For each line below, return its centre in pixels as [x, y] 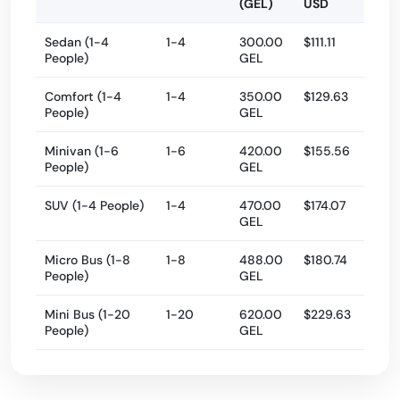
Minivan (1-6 [82, 151]
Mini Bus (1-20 [87, 314]
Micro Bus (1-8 [87, 260]
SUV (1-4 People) [94, 205]
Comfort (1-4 [83, 96]
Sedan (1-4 [77, 42]
